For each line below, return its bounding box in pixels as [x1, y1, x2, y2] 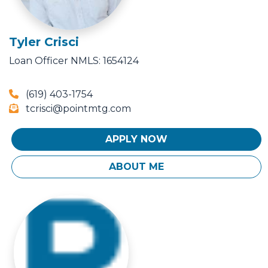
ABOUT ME [109, 161, 164, 173]
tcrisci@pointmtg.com [23, 103, 131, 115]
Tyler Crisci [9, 35, 79, 50]
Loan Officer [9, 55, 68, 67]
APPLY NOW [105, 133, 167, 145]
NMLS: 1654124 [71, 55, 139, 67]
